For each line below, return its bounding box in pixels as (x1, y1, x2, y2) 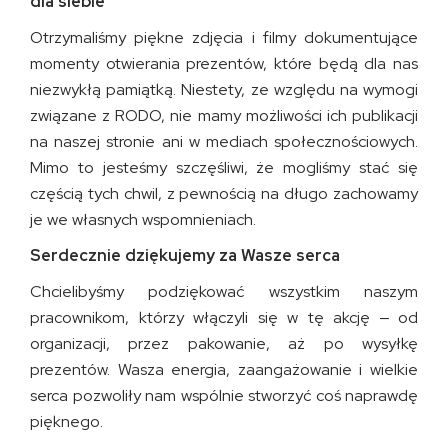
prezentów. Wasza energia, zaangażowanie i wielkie (30, 361, 418, 378)
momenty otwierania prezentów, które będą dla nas (30, 55, 418, 72)
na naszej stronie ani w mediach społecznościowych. (30, 133, 418, 150)
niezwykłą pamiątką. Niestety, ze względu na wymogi (30, 81, 418, 98)
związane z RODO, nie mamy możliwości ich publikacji (30, 107, 418, 124)
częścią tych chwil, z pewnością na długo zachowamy (30, 185, 418, 202)
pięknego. (30, 413, 103, 430)
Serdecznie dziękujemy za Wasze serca (30, 247, 340, 264)
